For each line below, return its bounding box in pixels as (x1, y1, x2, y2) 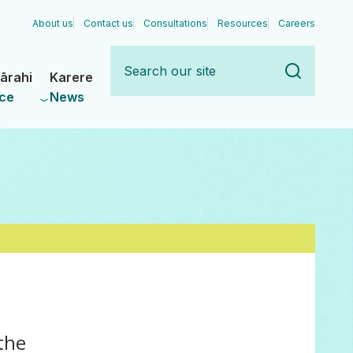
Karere (50, 69, 93, 85)
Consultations (143, 17, 207, 29)
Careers (278, 17, 315, 29)
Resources (217, 17, 268, 29)
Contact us (84, 17, 133, 29)
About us (32, 17, 73, 29)
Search (110, 47, 154, 63)
